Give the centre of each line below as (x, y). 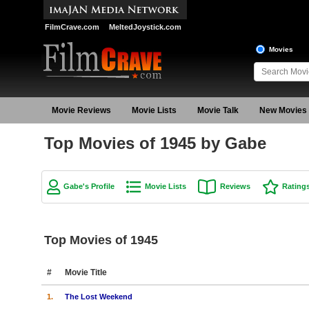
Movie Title (86, 272)
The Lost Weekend (98, 296)
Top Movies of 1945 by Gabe (155, 143)
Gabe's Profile (89, 186)
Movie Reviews (81, 110)
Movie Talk (218, 110)
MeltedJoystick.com (145, 27)
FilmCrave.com (72, 27)
